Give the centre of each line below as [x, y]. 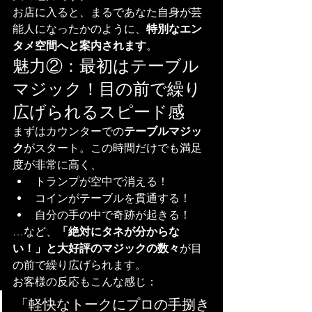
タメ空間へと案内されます [79, 46]
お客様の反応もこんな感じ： [85, 282]
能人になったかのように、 [79, 29]
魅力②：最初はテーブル [106, 66]
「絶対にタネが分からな [118, 232]
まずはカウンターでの [68, 132]
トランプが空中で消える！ [102, 182]
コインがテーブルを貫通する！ [113, 198]
